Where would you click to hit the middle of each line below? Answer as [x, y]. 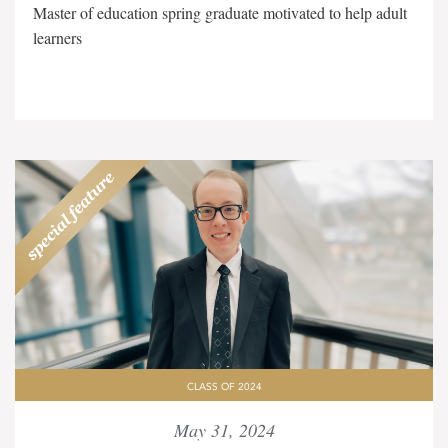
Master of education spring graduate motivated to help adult [220, 12]
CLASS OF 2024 [224, 387]
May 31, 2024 [224, 430]
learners [57, 37]
